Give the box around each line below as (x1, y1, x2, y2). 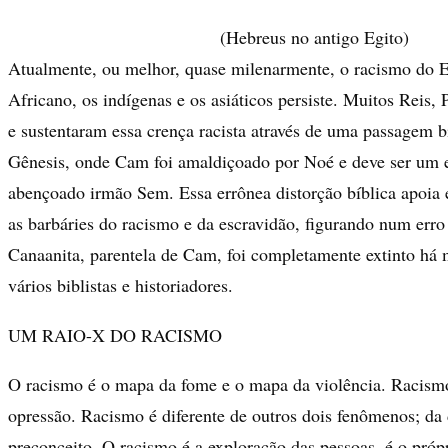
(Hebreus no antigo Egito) (219, 24, 409, 49)
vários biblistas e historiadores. (8, 272, 233, 297)
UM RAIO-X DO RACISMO (8, 323, 222, 348)
